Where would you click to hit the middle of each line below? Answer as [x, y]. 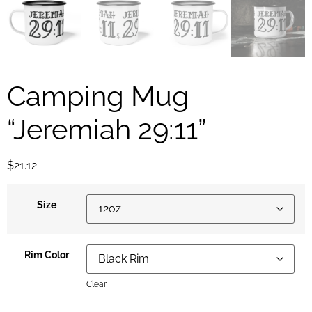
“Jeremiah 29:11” [107, 129]
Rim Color [47, 255]
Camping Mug [98, 95]
